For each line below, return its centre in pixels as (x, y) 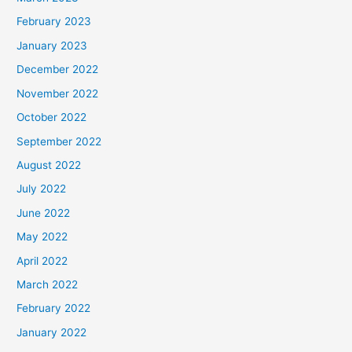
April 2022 (42, 260)
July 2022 (42, 189)
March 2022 (48, 284)
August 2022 (49, 165)
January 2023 (52, 45)
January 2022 (52, 332)
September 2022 (59, 141)
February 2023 (54, 22)
